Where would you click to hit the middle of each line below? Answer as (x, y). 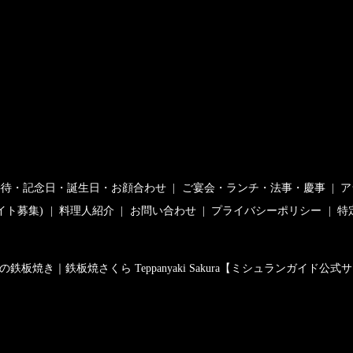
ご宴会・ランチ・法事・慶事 (253, 188)
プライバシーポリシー (267, 210)
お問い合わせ (163, 210)
